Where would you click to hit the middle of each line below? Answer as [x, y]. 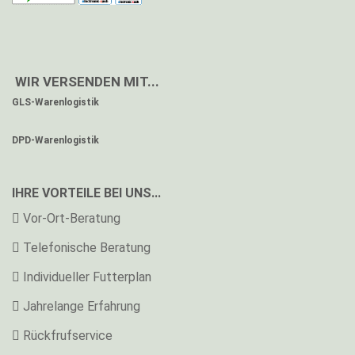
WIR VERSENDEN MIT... [87, 82]
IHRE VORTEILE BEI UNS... [86, 193]
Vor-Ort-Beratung [72, 218]
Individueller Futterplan [87, 277]
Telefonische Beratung [87, 248]
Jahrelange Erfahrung [82, 306]
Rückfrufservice [68, 336]
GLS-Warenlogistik [55, 102]
